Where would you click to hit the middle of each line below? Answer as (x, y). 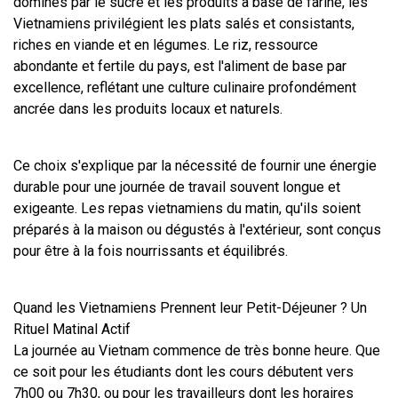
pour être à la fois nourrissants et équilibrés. (151, 251)
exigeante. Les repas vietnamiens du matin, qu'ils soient (187, 208)
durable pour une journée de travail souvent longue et (177, 187)
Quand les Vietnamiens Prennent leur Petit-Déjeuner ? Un (190, 307)
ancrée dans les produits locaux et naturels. (148, 108)
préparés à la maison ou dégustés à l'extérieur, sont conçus (197, 229)
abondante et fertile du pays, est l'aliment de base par (180, 66)
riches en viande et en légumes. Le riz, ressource (166, 44)
